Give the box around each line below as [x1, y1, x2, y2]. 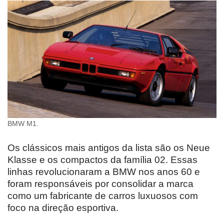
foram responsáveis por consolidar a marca [7, 178, 193, 189]
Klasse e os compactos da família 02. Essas [7, 154, 197, 165]
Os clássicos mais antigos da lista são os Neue [7, 142, 210, 153]
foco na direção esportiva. [7, 202, 118, 213]
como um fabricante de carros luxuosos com [7, 190, 198, 201]
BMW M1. [7, 119, 38, 127]
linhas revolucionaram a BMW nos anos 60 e [7, 166, 200, 177]
